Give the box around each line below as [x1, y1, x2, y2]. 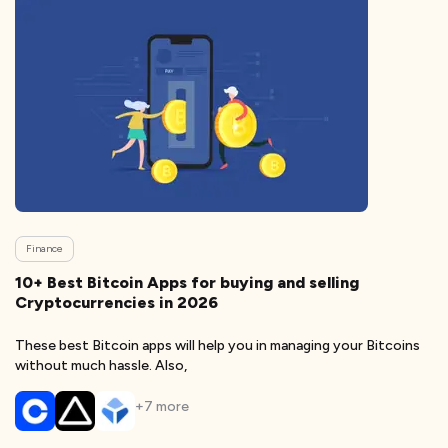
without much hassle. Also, [15, 357, 187, 374]
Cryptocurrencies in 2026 [15, 293, 218, 312]
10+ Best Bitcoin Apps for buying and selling [15, 273, 359, 292]
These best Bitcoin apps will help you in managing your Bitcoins [15, 337, 420, 354]
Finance [26, 242, 63, 255]
